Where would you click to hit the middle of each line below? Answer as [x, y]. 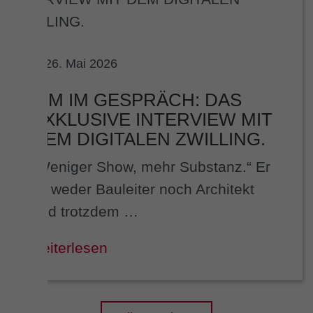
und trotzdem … [85, 212]
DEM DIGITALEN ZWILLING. [148, 139]
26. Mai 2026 [81, 64]
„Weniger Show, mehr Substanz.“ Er [151, 167]
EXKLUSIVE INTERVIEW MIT [152, 120]
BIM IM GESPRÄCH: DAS [137, 100]
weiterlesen [70, 248]
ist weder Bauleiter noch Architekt [143, 189]
